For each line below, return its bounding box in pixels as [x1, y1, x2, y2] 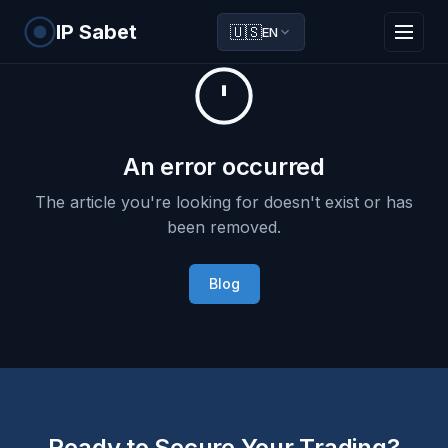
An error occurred [123, 152, 325, 181]
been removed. [167, 217, 281, 237]
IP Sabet [56, 19, 137, 44]
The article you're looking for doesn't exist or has [35, 192, 413, 212]
